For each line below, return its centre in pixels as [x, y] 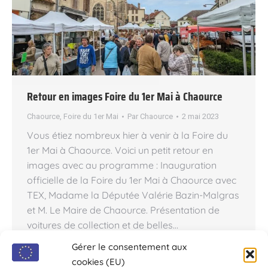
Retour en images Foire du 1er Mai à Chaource [125, 97]
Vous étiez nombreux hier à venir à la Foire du [127, 135]
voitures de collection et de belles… [103, 225]
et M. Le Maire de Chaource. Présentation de [123, 210]
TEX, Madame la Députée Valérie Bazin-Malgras [133, 195]
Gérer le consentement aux [129, 247]
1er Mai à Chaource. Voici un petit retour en [120, 150]
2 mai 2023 [200, 117]
